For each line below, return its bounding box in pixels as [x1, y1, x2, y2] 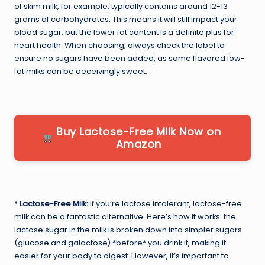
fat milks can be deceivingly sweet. [14, 66, 147, 76]
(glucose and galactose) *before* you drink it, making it [14, 237, 226, 248]
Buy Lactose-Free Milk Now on [56, 124, 221, 139]
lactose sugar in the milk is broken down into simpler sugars [14, 224, 242, 235]
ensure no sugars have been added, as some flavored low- [14, 53, 245, 63]
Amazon [115, 136, 161, 151]
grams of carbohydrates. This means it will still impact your [14, 14, 237, 24]
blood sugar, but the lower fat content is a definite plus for [14, 27, 234, 37]
